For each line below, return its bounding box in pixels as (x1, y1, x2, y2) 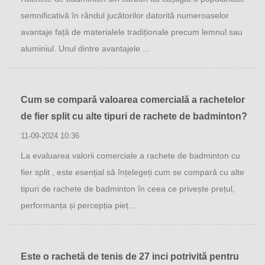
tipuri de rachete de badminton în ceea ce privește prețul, (21, 184, 235, 193)
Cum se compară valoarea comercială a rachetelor (21, 95, 245, 105)
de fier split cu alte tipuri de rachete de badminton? (21, 111, 247, 121)
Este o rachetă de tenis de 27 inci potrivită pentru (21, 251, 239, 261)
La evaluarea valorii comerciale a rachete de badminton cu (21, 151, 240, 160)
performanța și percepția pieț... (21, 201, 135, 210)
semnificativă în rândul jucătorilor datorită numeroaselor (21, 11, 229, 20)
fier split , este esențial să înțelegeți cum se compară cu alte (21, 167, 244, 177)
